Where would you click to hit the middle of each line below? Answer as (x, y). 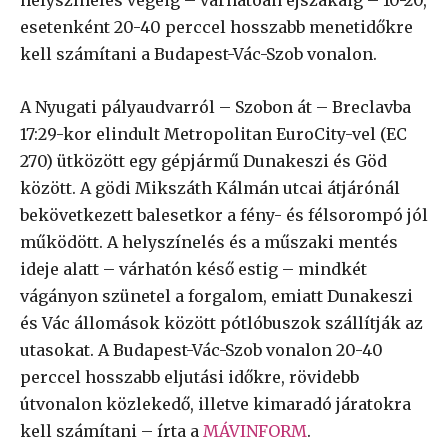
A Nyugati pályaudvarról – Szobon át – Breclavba (215, 106)
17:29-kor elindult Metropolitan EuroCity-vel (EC (213, 133)
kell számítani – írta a (111, 430)
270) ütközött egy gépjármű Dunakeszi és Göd (203, 160)
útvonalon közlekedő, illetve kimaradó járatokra (215, 403)
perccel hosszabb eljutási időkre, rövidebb (189, 376)
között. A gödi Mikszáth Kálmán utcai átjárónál (210, 187)
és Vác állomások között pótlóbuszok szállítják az (221, 322)
